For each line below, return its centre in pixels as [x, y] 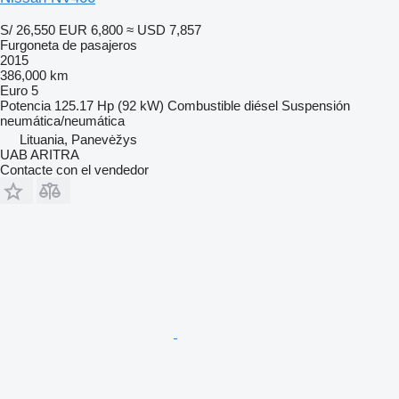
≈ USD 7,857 [164, 29]
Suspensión [316, 105]
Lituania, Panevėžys [78, 139]
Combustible [204, 105]
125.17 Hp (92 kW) [109, 105]
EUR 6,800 [91, 29]
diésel [261, 105]
